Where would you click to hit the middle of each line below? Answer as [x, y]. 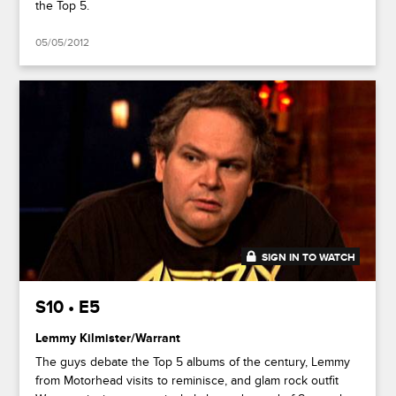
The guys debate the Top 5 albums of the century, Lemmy [193, 362]
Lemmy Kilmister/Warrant [108, 339]
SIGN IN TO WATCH [309, 258]
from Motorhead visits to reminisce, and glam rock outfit [187, 381]
